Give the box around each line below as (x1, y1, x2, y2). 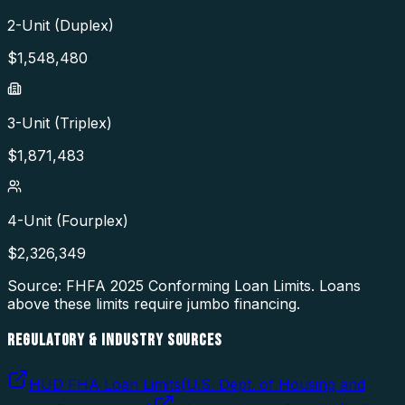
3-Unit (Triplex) (7, 114, 112, 133)
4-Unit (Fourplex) (7, 212, 128, 231)
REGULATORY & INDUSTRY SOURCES (7, 330, 223, 352)
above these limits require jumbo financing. (7, 295, 300, 314)
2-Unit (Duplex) (7, 16, 114, 35)
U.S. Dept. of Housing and (186, 374, 365, 393)
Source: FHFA (7, 277, 110, 296)
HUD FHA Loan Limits (29, 374, 181, 393)
